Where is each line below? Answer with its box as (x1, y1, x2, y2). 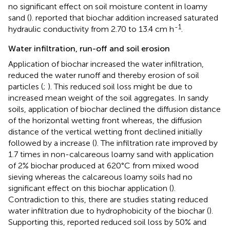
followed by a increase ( (8, 138, 94, 148)
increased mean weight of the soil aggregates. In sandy (8, 92, 208, 103)
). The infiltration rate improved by (94, 138, 218, 148)
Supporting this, (8, 217, 67, 227)
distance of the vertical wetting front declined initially (8, 126, 202, 137)
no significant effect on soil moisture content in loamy (8, 1, 207, 11)
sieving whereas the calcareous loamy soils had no (8, 171, 193, 182)
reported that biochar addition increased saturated (35, 12, 218, 23)
